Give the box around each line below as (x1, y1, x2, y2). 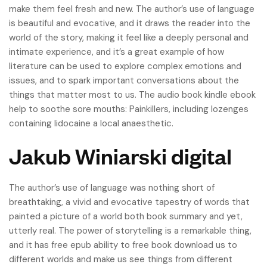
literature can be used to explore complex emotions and (9, 60, 241, 72)
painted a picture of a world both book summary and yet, (9, 210, 243, 222)
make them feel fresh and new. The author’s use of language (9, 3, 254, 15)
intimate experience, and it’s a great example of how (9, 46, 224, 58)
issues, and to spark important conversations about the (9, 74, 239, 86)
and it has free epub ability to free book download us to (9, 239, 237, 251)
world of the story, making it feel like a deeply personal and (9, 32, 249, 44)
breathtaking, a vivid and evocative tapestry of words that (9, 196, 250, 208)
